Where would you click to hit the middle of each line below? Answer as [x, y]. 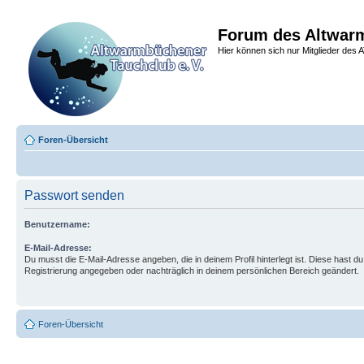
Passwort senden [74, 195]
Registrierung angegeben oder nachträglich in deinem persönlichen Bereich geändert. [192, 271]
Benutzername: [57, 224]
